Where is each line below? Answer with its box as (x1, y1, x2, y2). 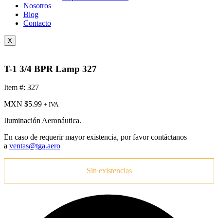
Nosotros (23, 1, 51, 10)
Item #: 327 (4, 83, 39, 92)
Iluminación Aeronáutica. (4, 116, 81, 125)
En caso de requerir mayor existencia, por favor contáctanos (4, 133, 187, 142)
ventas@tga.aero (9, 142, 60, 150)
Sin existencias (86, 166, 132, 175)
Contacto (23, 19, 51, 27)
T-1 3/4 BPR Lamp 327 (4, 63, 97, 74)
